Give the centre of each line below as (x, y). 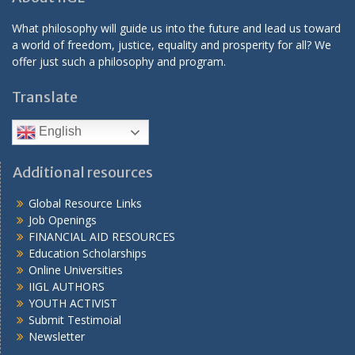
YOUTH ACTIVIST (73, 303)
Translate (45, 97)
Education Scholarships (88, 253)
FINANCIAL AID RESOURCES (102, 237)
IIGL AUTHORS (67, 286)
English (59, 132)
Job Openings (63, 220)
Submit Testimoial (75, 320)
